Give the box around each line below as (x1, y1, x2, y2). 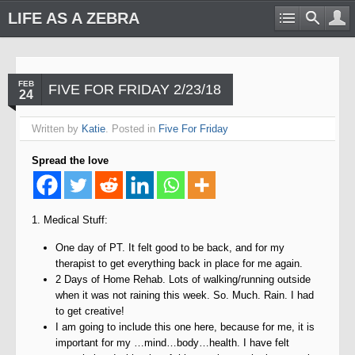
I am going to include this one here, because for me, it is (55, 321, 315, 333)
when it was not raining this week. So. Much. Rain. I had (55, 289, 314, 301)
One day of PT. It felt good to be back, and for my (55, 242, 284, 254)
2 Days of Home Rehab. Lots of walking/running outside (55, 273, 311, 285)
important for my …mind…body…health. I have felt (55, 337, 289, 349)
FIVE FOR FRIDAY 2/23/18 (48, 82, 221, 97)
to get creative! (55, 305, 124, 317)
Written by (32, 123, 82, 135)
